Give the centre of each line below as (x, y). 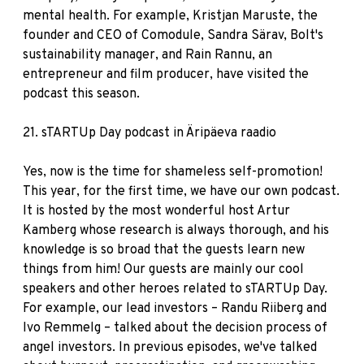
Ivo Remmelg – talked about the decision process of (175, 328)
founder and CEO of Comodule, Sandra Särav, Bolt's (173, 36)
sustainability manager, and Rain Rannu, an (147, 55)
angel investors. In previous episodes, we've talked (170, 348)
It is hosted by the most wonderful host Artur (156, 211)
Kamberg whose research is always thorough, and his (176, 231)
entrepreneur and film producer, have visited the (166, 75)
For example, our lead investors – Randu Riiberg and (175, 309)
